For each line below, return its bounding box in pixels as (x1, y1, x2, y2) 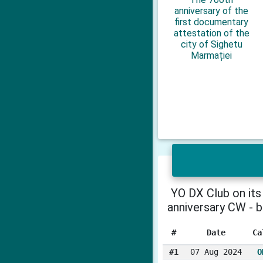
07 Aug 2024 (190, 247, 242, 257)
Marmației (191, 49, 232, 61)
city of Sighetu (180, 38, 242, 50)
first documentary (174, 16, 249, 28)
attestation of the (173, 27, 249, 39)
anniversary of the (174, 5, 249, 16)
